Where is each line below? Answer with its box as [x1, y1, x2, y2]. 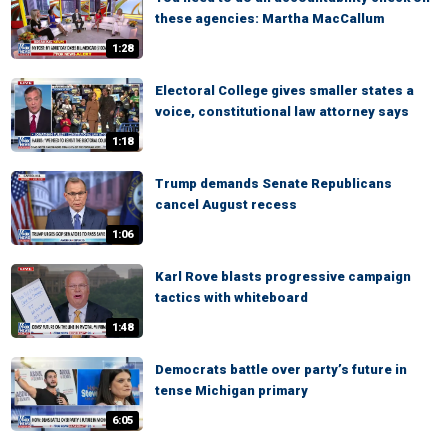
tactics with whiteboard [155, 290, 308, 305]
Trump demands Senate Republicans [155, 176, 392, 191]
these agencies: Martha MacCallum [155, 11, 384, 26]
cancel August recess [155, 197, 297, 212]
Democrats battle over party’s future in [155, 362, 407, 377]
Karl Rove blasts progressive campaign [155, 269, 411, 284]
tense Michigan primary [155, 383, 308, 398]
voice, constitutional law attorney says [155, 104, 409, 119]
